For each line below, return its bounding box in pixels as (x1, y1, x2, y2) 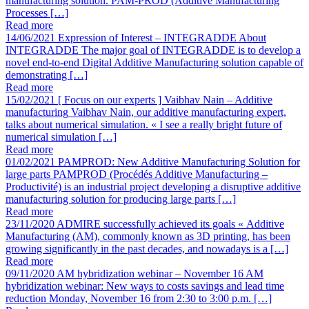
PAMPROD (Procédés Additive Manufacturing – (53, 168, 268, 181)
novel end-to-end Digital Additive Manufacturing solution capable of (6, 57, 303, 69)
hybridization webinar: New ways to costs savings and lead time (6, 280, 284, 292)
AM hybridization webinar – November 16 (57, 268, 243, 280)
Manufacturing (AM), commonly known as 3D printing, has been (6, 230, 290, 243)
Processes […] (6, 7, 68, 19)
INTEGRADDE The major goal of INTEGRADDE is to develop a (6, 44, 301, 57)
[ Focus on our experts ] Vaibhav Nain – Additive (58, 94, 272, 106)
